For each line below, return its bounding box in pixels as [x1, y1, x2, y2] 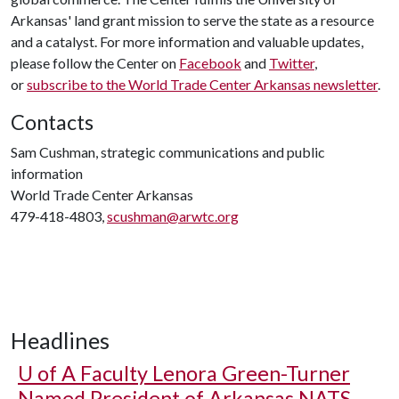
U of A [18, 361, 76, 386]
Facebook [179, 54, 241, 71]
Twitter [269, 54, 314, 71]
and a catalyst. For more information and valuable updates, [11, 33, 363, 50]
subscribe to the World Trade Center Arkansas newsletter [27, 76, 378, 93]
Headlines [11, 327, 110, 354]
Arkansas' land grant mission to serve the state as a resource [11, 12, 374, 28]
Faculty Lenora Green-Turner [76, 361, 350, 386]
